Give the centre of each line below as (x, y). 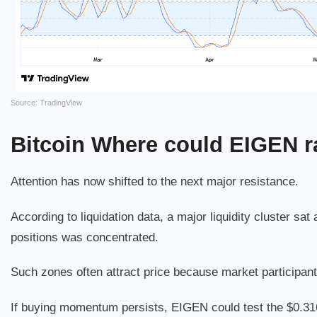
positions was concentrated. (85, 237)
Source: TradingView (46, 103)
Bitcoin (51, 145)
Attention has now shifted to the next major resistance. (155, 181)
